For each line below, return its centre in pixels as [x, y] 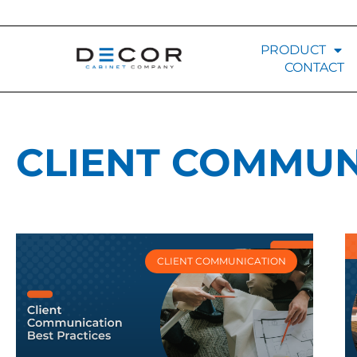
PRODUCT [293, 50]
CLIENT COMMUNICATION [221, 261]
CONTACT [314, 67]
